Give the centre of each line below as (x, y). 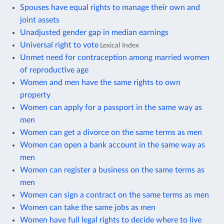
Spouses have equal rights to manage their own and (110, 7)
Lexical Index (119, 45)
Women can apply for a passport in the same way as (111, 107)
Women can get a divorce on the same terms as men (111, 132)
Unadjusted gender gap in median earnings (94, 32)
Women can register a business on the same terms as (112, 170)
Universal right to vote (59, 45)
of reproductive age (54, 70)
